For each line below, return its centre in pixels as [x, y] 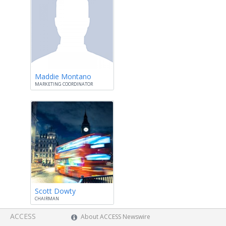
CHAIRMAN [47, 199]
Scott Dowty [55, 191]
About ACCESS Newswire [116, 217]
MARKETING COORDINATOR [64, 84]
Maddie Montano [63, 76]
